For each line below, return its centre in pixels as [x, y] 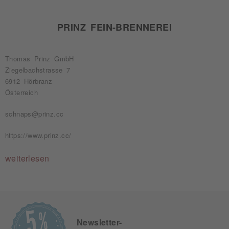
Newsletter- [99, 222]
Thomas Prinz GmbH [40, 59]
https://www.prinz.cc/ [38, 135]
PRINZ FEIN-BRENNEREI [114, 27]
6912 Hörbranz [29, 81]
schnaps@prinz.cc [35, 114]
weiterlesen [27, 158]
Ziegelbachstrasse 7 [38, 70]
